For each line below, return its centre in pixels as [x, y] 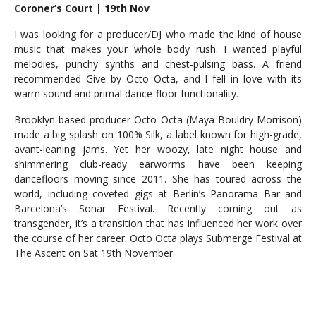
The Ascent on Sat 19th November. [95, 253]
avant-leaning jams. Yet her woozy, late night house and [158, 149]
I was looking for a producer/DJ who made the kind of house [158, 34]
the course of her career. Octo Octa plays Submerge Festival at [158, 238]
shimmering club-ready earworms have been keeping [158, 164]
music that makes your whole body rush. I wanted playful [158, 49]
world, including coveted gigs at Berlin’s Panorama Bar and [158, 194]
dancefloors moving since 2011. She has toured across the [158, 179]
